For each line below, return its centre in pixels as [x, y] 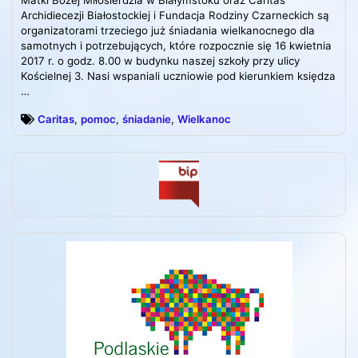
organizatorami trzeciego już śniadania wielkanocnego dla [168, 31]
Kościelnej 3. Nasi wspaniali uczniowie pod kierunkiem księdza [178, 76]
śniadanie [147, 119]
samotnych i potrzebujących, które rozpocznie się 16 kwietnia [176, 46]
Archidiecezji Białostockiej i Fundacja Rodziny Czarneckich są [175, 16]
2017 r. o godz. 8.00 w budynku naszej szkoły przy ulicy [160, 61]
